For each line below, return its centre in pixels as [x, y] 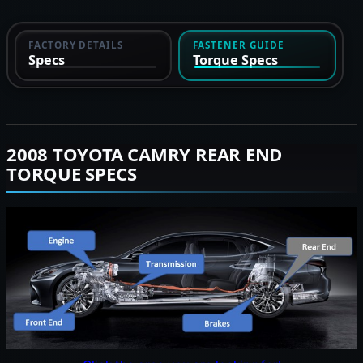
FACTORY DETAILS [76, 45]
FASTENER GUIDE [238, 45]
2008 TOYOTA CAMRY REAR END [145, 154]
